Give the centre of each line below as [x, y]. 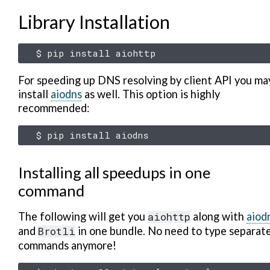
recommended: [54, 108]
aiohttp [169, 217]
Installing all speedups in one [114, 172]
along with [218, 216]
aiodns [66, 94]
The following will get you [83, 216]
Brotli [57, 231]
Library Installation [94, 22]
